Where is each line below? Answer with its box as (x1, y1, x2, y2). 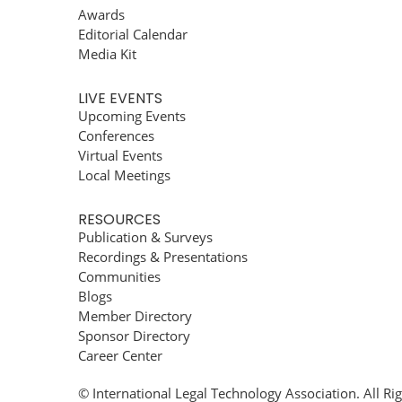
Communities (78, 267, 161, 285)
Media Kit (78, 45, 136, 63)
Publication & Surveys (78, 228, 213, 246)
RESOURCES (78, 209, 161, 230)
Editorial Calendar (78, 25, 188, 43)
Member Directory (78, 307, 192, 325)
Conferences (78, 127, 154, 144)
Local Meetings (78, 166, 170, 184)
